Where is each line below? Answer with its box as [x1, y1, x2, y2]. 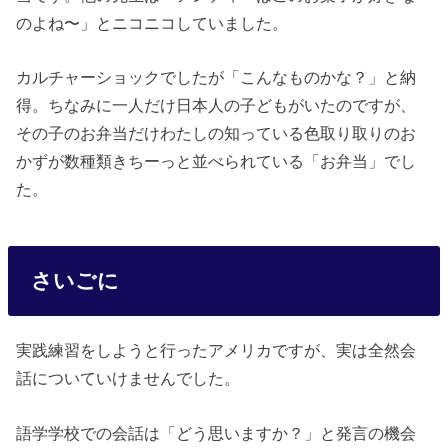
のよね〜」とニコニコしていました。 [16, 13, 289, 32]
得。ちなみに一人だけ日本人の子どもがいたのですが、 [16, 96, 417, 115]
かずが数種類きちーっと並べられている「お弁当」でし [16, 152, 417, 171]
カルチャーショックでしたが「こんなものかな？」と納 [16, 68, 417, 87]
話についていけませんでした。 [16, 369, 241, 388]
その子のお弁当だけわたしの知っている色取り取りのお [16, 124, 417, 143]
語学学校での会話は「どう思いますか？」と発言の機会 [16, 423, 417, 442]
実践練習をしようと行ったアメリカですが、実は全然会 [16, 341, 417, 360]
